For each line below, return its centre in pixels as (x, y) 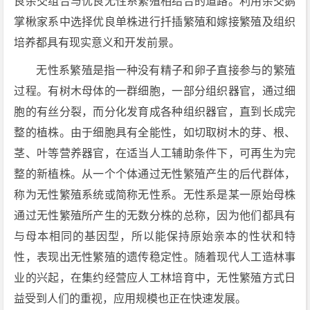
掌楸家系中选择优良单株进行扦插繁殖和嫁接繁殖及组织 (155, 22)
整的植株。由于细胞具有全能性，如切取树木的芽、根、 (155, 133)
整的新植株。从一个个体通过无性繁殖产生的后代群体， (155, 174)
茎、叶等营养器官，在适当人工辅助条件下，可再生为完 (155, 153)
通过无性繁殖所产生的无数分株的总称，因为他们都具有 (155, 216)
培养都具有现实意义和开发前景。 (97, 43)
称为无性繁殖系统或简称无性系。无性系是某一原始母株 (155, 195)
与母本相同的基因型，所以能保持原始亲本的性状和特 (155, 236)
